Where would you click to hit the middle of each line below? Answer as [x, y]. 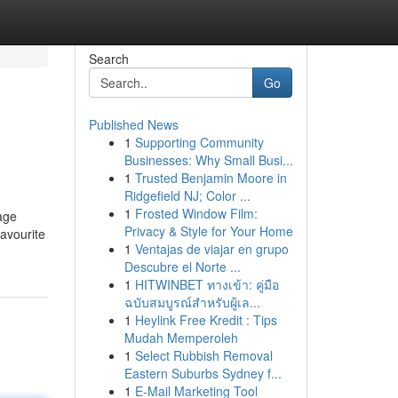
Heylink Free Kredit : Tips [206, 320]
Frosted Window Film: [196, 213]
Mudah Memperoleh [181, 338]
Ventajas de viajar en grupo [211, 249]
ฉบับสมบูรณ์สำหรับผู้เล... [192, 302]
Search [108, 59]
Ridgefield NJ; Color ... [187, 195]
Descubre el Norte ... [182, 267]
